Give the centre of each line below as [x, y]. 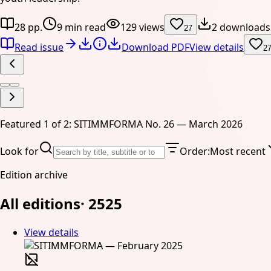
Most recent [238, 152]
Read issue [39, 47]
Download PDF [155, 47]
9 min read [81, 28]
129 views [142, 28]
